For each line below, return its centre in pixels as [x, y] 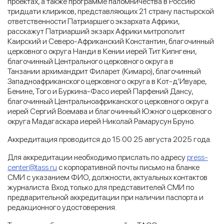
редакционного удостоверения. [62, 207]
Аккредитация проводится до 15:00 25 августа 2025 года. [109, 139]
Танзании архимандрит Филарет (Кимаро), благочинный [104, 71]
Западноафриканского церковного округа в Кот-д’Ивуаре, [107, 81]
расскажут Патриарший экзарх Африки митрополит [96, 31]
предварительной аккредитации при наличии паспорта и [105, 197]
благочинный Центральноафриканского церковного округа [108, 101]
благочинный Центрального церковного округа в [90, 61]
